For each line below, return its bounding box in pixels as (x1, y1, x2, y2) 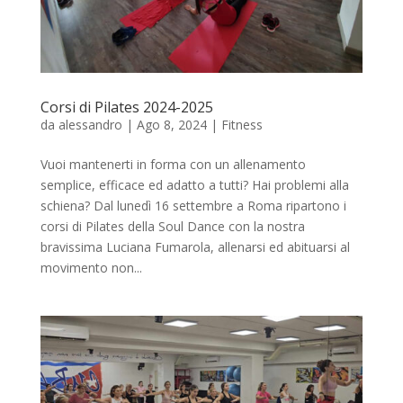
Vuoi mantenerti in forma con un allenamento (40, 155, 306, 173)
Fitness (220, 115, 263, 133)
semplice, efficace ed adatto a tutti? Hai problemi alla (40, 175, 349, 193)
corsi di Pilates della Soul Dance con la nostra (40, 217, 305, 235)
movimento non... (40, 258, 142, 276)
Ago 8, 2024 (136, 115, 207, 133)
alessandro (58, 115, 122, 133)
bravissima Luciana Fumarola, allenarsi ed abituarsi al (40, 237, 350, 255)
